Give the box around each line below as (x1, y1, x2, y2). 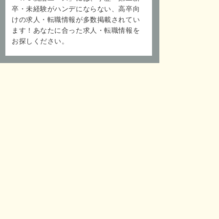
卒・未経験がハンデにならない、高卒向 (12, 4, 140, 13)
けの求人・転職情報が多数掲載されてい (12, 15, 140, 23)
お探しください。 (12, 37, 69, 45)
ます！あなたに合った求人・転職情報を (12, 26, 140, 34)
